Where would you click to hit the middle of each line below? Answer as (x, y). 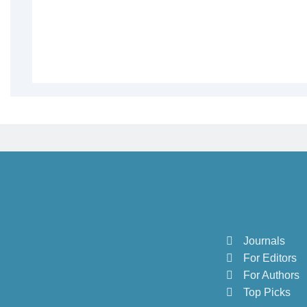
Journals (264, 241)
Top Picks (267, 292)
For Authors (271, 275)
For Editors (270, 258)
